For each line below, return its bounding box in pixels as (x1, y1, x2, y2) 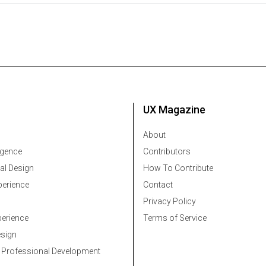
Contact (143, 180, 173, 190)
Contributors (143, 147, 191, 157)
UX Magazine (143, 103, 205, 116)
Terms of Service (143, 213, 207, 223)
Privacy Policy (143, 197, 196, 207)
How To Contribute (143, 163, 213, 173)
